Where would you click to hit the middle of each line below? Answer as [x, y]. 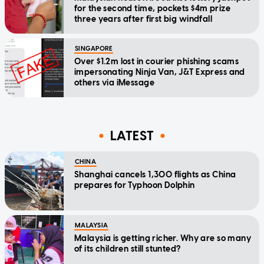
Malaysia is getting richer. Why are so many [163, 238]
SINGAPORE [94, 48]
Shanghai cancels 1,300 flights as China [155, 174]
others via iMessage [114, 82]
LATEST [132, 136]
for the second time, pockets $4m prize [152, 8]
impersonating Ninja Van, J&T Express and [160, 72]
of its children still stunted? [128, 249]
